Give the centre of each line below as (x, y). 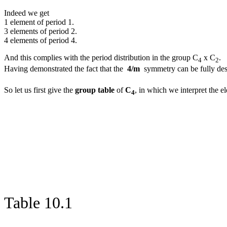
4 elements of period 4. (41, 40)
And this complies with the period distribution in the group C (101, 57)
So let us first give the (40, 90)
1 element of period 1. (39, 22)
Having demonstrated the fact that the (66, 68)
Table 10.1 (38, 203)
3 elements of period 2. (41, 31)
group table (95, 90)
